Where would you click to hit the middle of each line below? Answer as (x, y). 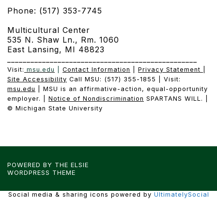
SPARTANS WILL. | (176, 98)
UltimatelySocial (181, 194)
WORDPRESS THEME (41, 172)
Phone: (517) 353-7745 (55, 10)
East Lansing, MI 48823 (56, 49)
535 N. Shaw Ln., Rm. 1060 (63, 39)
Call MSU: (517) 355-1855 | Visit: (124, 79)
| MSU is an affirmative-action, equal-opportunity (122, 89)
